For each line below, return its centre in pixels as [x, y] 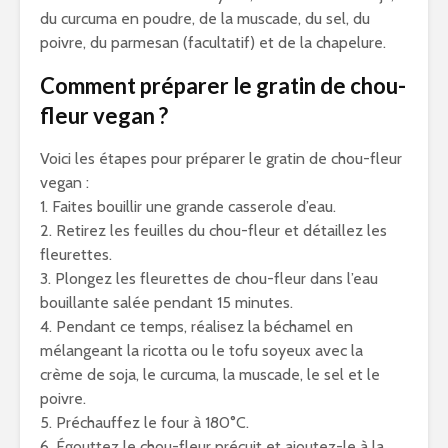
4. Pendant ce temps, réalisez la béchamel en [196, 326]
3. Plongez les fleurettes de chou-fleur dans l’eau [209, 278]
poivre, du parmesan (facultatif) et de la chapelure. [213, 42]
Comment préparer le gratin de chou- [223, 85]
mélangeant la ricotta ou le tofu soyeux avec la [201, 350]
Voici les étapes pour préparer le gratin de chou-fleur [221, 158]
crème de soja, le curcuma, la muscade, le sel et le [210, 374]
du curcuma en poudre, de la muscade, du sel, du [205, 18]
